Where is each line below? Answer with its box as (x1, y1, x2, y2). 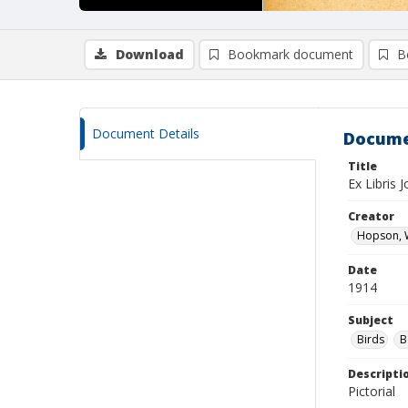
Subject (348, 312, 393, 328)
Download (116, 46, 184, 63)
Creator (348, 209, 394, 224)
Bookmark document (228, 46, 353, 63)
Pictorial (348, 382, 395, 400)
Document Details (92, 125, 199, 142)
